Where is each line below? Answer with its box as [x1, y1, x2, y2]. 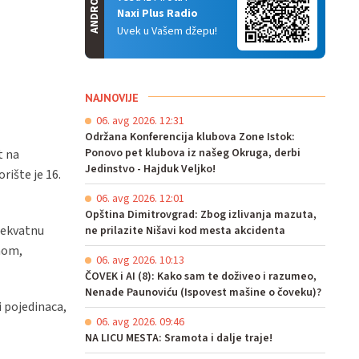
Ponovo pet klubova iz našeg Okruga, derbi [85, 144, 301, 161]
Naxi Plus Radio [117, 5, 198, 22]
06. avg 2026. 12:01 [96, 190, 184, 207]
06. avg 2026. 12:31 [96, 112, 184, 129]
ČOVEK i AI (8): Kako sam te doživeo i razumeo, [85, 268, 317, 284]
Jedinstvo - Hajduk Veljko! [85, 160, 216, 177]
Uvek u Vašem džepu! [117, 22, 217, 39]
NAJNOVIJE [85, 90, 139, 105]
